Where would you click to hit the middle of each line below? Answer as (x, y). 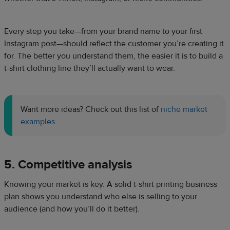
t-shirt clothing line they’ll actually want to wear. (90, 69)
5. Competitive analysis (68, 165)
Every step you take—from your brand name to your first (103, 32)
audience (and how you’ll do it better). (73, 209)
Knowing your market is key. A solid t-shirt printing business (111, 185)
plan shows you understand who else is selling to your (101, 197)
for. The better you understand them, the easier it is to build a (113, 56)
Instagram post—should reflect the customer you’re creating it (114, 44)
